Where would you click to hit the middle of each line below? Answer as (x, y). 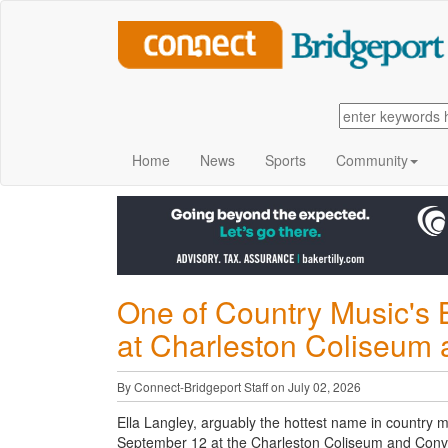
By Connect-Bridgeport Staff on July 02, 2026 (239, 386)
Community (372, 160)
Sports (285, 160)
